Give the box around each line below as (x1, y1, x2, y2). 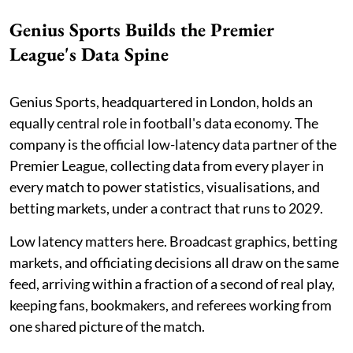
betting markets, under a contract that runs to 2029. (9, 199, 325, 217)
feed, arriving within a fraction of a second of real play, (9, 275, 335, 293)
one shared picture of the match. (9, 318, 205, 336)
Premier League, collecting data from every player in (9, 157, 324, 175)
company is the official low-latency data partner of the (9, 136, 336, 154)
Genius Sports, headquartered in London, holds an (9, 93, 313, 111)
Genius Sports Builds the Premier (9, 17, 274, 43)
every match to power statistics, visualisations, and (9, 178, 320, 196)
